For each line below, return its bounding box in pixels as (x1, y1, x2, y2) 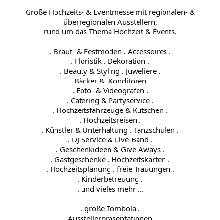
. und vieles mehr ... (77, 183, 143, 193)
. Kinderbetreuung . (77, 173, 143, 184)
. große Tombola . (80, 203, 140, 213)
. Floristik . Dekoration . (71, 55, 149, 66)
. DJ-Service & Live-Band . (67, 134, 153, 144)
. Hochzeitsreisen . (79, 114, 141, 125)
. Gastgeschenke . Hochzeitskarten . (50, 154, 170, 164)
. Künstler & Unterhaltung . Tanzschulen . (41, 124, 179, 135)
